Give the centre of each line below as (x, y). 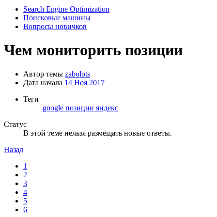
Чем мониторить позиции (93, 50)
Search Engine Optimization (66, 9)
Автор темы (43, 74)
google (54, 108)
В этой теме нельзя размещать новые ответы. (98, 133)
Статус (15, 124)
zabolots (77, 74)
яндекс (107, 108)
